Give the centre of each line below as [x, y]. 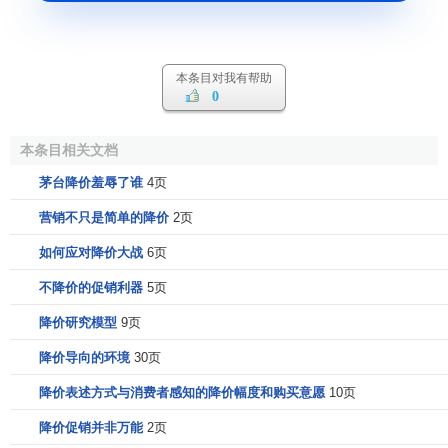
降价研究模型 [78, 322]
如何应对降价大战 [91, 252]
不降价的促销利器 [91, 287]
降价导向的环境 [84, 357]
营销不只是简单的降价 [104, 217]
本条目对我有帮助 [224, 77]
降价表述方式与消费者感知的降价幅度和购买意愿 [182, 392]
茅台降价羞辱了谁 [91, 182]
